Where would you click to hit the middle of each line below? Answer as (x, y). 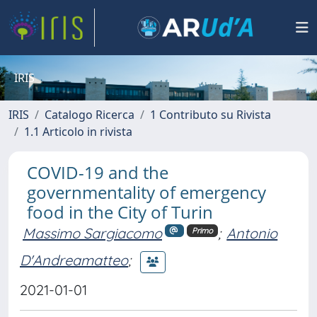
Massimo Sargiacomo (92, 233)
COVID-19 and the (98, 172)
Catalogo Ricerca (90, 115)
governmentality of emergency (146, 192)
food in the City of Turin (120, 212)
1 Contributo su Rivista (211, 115)
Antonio (252, 233)
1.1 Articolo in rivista (78, 132)
